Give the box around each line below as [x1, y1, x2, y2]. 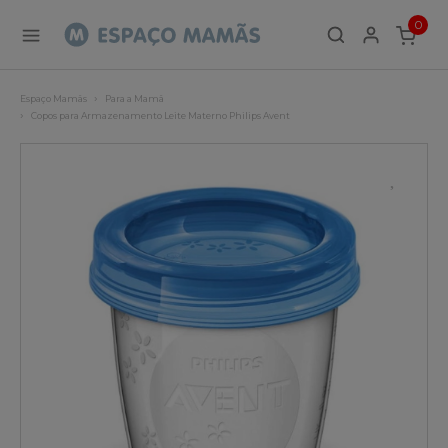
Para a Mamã [105, 93, 164, 104]
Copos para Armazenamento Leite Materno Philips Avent [31, 110, 290, 121]
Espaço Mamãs [20, 93, 87, 104]
